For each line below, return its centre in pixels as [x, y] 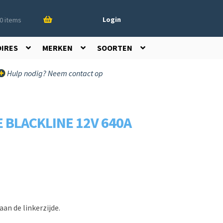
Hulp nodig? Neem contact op [55, 73]
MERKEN [57, 48]
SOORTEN [115, 48]
